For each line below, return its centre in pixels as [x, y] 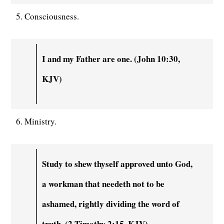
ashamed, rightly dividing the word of [111, 203]
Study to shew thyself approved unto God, [117, 163]
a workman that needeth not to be [103, 183]
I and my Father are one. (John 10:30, [111, 58]
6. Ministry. [36, 121]
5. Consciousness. [48, 16]
